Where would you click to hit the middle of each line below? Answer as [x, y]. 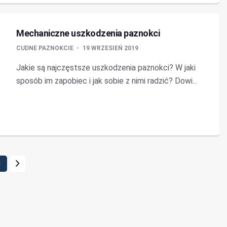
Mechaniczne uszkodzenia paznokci [88, 33]
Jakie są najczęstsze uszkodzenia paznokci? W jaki [106, 68]
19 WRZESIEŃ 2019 [110, 48]
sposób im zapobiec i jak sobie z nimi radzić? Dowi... [107, 81]
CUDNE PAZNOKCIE [46, 48]
